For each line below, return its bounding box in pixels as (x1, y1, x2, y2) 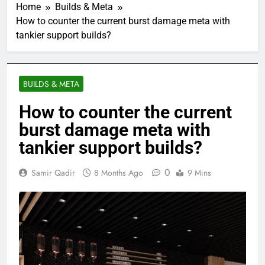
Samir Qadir (31, 166, 75, 179)
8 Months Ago (94, 166, 143, 179)
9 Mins (188, 166, 211, 179)
